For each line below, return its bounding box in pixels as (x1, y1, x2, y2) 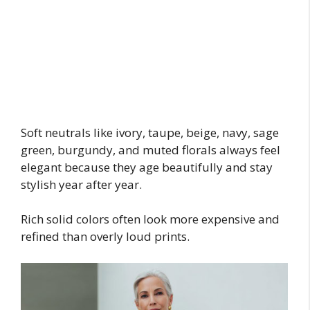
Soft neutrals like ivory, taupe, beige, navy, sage (21, 124, 279, 140)
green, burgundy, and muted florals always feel (21, 141, 280, 158)
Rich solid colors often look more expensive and (21, 211, 280, 228)
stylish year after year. (21, 176, 142, 192)
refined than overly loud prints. (21, 228, 190, 245)
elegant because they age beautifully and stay (21, 158, 273, 175)
